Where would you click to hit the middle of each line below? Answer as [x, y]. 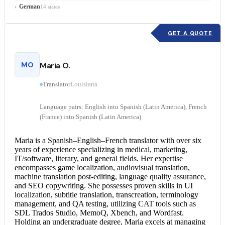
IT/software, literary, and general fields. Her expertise [99, 159]
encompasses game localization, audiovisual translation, [102, 168]
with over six [180, 141]
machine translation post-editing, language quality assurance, [110, 177]
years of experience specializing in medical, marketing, [101, 150]
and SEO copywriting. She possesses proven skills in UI [104, 186]
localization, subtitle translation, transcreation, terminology [106, 195]
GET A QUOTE [190, 33]
